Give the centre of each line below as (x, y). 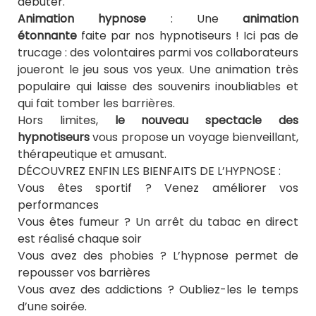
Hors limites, (66, 121)
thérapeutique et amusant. (92, 154)
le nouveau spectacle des (207, 121)
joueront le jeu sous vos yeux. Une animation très (158, 70)
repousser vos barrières (84, 273)
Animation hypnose (82, 19)
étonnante (47, 36)
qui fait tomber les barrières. (96, 104)
